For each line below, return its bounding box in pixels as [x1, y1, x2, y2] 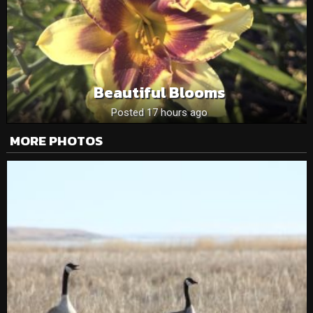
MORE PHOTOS [9, 131, 103, 152]
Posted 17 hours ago [111, 105, 208, 119]
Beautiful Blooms [94, 80, 226, 104]
